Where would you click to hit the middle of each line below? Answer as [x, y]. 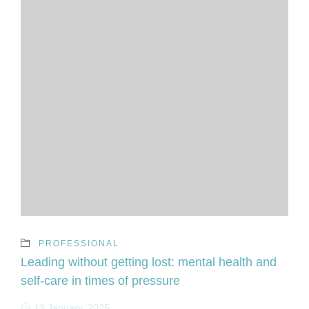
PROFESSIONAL [79, 243]
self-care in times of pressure [100, 280]
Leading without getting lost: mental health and [149, 262]
